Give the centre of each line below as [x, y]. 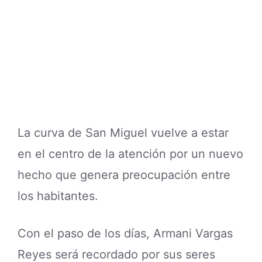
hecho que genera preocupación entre [124, 175]
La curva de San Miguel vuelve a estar [123, 132]
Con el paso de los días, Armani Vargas [125, 233]
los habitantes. [58, 196]
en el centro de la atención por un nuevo [130, 154]
